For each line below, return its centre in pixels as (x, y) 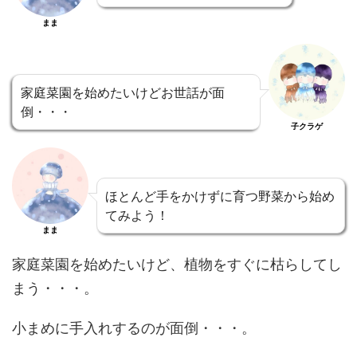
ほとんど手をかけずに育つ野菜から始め (220, 196)
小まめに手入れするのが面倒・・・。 (134, 327)
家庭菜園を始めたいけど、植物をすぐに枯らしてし (177, 263)
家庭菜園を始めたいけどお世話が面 (123, 92)
